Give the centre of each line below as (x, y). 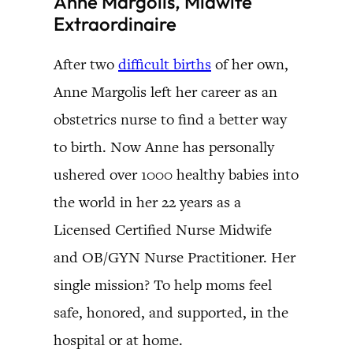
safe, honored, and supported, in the (171, 312)
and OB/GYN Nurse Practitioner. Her (175, 257)
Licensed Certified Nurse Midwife (163, 230)
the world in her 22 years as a (147, 202)
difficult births (165, 64)
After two (86, 64)
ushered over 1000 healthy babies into (176, 175)
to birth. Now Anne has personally (164, 147)
